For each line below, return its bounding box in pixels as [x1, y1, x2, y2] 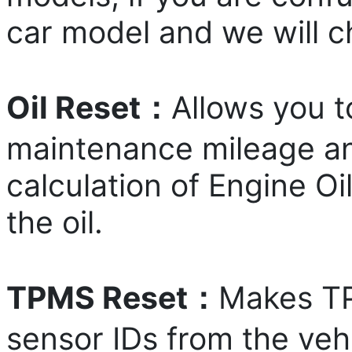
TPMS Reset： [6, 278, 218, 316]
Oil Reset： [6, 88, 171, 126]
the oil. [6, 203, 103, 240]
